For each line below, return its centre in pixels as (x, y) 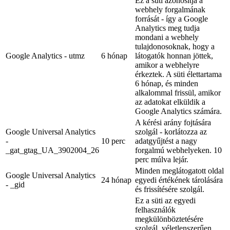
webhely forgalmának (170, 9)
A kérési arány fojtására (173, 122)
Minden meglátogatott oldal (179, 170)
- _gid (15, 184)
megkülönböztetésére (169, 219)
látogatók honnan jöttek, (174, 55)
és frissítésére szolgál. (170, 189)
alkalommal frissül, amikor (178, 92)
